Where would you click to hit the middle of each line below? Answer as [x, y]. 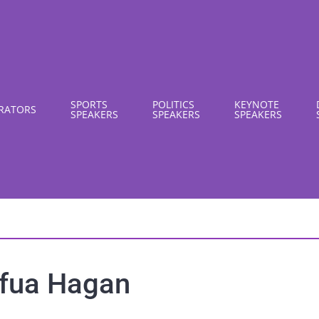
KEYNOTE [257, 104]
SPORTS [89, 104]
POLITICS [173, 104]
